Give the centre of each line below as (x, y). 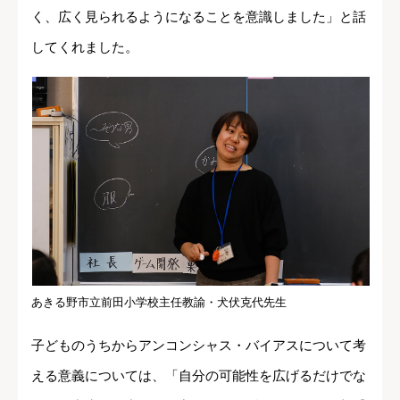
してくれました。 (85, 47)
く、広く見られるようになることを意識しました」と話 (199, 17)
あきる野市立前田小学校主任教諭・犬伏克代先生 (159, 302)
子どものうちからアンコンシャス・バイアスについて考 (199, 345)
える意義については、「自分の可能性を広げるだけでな (199, 375)
